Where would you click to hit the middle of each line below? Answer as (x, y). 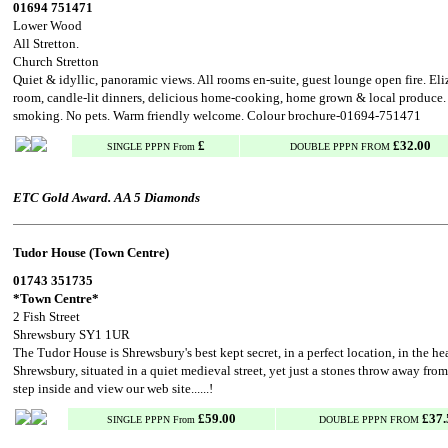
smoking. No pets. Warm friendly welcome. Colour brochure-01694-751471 (217, 115)
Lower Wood (47, 25)
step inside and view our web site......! (113, 388)
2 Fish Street (46, 316)
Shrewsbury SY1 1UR (71, 334)
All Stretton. (46, 43)
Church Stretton (56, 61)
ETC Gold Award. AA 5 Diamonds (106, 197)
